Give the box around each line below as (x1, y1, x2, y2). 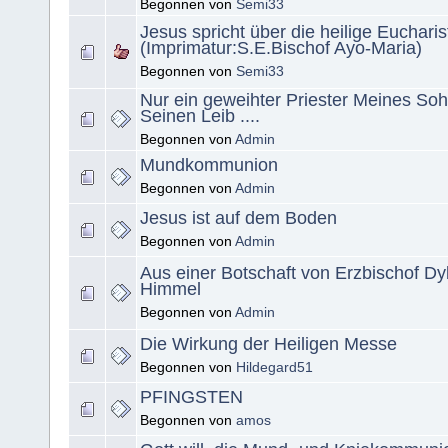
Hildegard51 (236, 359, 313, 376)
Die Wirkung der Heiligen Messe (140, 334, 397, 355)
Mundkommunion (140, 155, 278, 176)
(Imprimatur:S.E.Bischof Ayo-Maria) (140, 38, 422, 59)
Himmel (140, 279, 201, 300)
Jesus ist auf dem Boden (140, 208, 337, 229)
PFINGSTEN (140, 387, 243, 408)
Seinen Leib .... (140, 106, 260, 127)
